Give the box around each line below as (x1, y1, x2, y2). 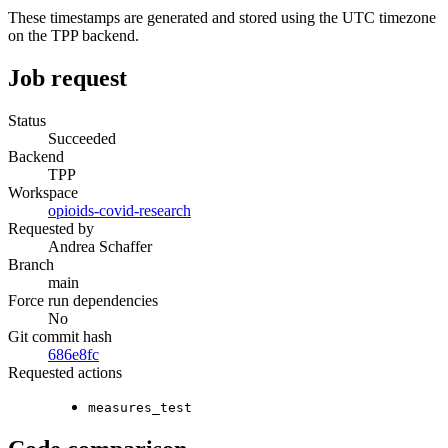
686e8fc (48, 345, 99, 363)
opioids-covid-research (48, 201, 191, 219)
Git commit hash (8, 327, 112, 345)
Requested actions (8, 363, 122, 381)
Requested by (8, 219, 94, 237)
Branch (8, 255, 54, 273)
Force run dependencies (8, 291, 158, 309)
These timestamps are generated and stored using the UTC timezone (8, 9, 436, 27)
